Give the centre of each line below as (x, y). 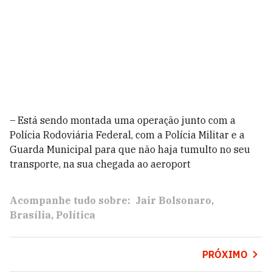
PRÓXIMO (225, 254)
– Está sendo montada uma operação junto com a (123, 120)
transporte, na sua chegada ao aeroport (100, 164)
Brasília (30, 215)
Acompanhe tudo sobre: (70, 200)
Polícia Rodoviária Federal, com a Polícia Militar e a (127, 135)
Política (76, 215)
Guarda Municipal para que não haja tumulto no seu (130, 149)
